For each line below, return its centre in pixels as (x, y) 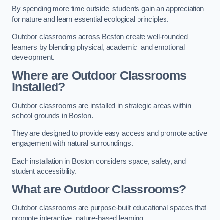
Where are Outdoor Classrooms (99, 76)
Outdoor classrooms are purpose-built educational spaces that (109, 207)
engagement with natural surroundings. (72, 144)
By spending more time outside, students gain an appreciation (108, 9)
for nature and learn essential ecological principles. (90, 19)
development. (33, 57)
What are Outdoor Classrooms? (99, 190)
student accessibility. (44, 171)
